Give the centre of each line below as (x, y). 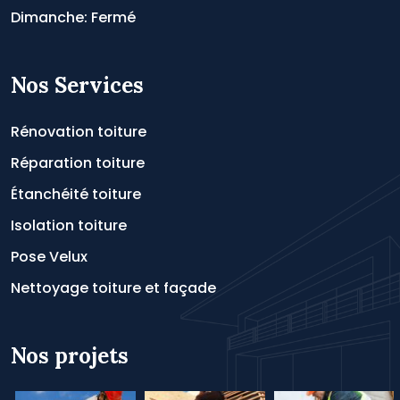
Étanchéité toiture (76, 194)
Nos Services (77, 85)
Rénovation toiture (79, 132)
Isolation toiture (69, 225)
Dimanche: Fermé (73, 17)
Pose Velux (49, 257)
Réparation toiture (78, 163)
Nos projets (70, 356)
